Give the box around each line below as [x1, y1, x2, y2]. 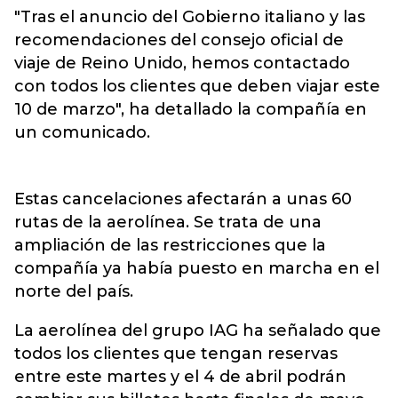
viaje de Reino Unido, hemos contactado [14, 53, 350, 73]
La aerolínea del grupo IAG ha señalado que [14, 321, 381, 340]
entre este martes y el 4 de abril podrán [14, 367, 346, 386]
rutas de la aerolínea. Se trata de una [14, 212, 322, 232]
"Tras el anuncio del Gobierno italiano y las [14, 7, 365, 27]
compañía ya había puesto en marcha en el [14, 259, 379, 278]
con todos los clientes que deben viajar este [14, 76, 380, 96]
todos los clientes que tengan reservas [14, 344, 338, 363]
